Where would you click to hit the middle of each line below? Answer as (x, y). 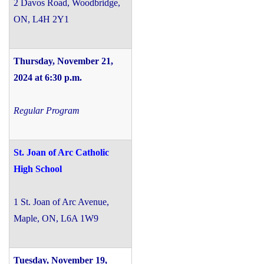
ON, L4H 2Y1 (41, 19)
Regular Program (47, 110)
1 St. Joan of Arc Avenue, (61, 202)
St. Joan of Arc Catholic (61, 152)
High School (38, 169)
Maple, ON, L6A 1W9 (56, 218)
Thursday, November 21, (63, 61)
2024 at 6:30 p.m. (48, 77)
